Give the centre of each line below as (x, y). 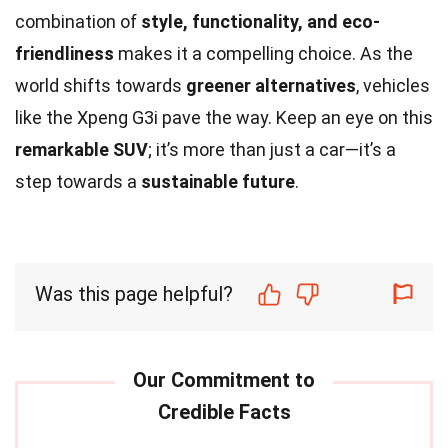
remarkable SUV (81, 149)
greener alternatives (271, 85)
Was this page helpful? (134, 293)
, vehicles (393, 85)
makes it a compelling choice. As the (263, 53)
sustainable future (218, 181)
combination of (78, 21)
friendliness (64, 53)
